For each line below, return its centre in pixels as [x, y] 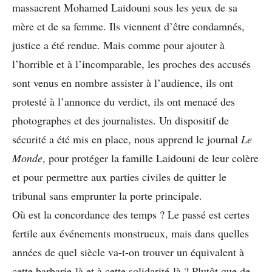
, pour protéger [75, 158]
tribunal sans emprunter [64, 195]
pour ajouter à [194, 45]
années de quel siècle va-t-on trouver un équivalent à [128, 252]
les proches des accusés [199, 63]
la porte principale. [161, 195]
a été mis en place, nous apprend [121, 139]
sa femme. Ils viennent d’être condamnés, [153, 26]
